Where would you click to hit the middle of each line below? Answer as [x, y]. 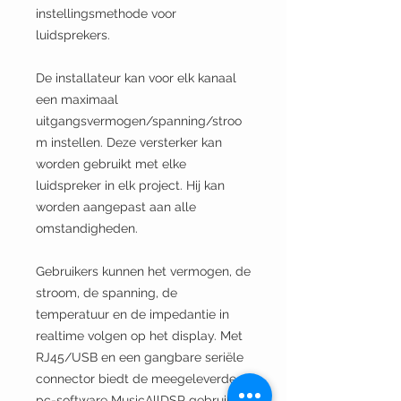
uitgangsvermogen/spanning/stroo [139, 121]
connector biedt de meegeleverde [136, 379]
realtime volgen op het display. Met [139, 336]
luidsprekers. [73, 35]
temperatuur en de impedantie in [132, 314]
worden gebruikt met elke [111, 164]
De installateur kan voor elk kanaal [136, 78]
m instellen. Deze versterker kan [129, 142]
